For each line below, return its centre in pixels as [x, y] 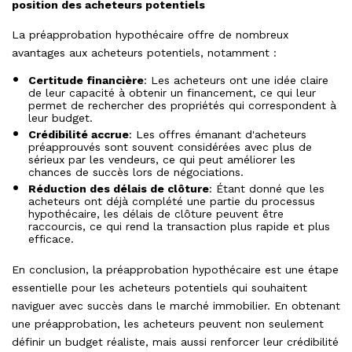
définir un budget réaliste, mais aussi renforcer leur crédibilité [175, 342]
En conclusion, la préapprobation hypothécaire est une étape [175, 270]
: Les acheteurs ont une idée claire [236, 81]
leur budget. [60, 118]
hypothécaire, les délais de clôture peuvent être [156, 214]
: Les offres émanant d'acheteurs [218, 135]
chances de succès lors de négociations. [136, 172]
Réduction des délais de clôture [119, 189]
